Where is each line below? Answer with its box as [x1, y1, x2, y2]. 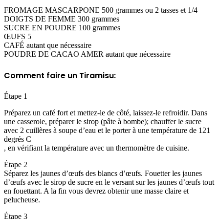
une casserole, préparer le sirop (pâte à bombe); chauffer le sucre [4, 117, 201, 126]
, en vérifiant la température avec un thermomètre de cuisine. [4, 143, 189, 152]
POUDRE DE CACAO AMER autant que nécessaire [4, 50, 171, 59]
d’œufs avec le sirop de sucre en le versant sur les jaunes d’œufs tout [4, 177, 214, 186]
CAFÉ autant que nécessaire [4, 41, 91, 50]
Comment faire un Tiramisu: [4, 69, 116, 81]
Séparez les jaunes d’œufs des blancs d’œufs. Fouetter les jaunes [4, 169, 202, 177]
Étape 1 [4, 91, 27, 100]
